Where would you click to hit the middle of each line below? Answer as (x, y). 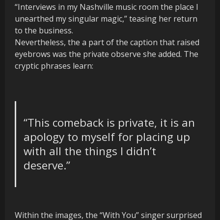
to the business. (44, 30)
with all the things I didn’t (90, 151)
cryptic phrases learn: (54, 66)
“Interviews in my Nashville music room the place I (107, 7)
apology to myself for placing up (107, 137)
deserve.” (47, 165)
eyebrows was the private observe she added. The (107, 54)
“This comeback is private (89, 123)
